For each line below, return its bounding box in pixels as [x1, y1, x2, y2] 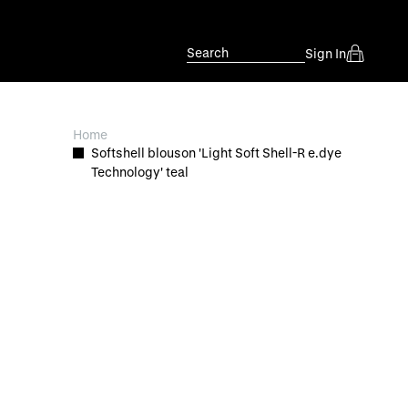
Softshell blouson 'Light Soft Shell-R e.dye [91, 145, 342, 160]
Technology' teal [91, 164, 189, 179]
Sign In [305, 45, 346, 61]
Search [187, 45, 229, 60]
